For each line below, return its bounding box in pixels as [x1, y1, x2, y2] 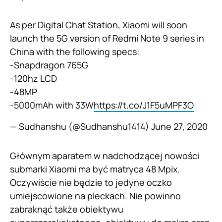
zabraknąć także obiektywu [10, 203, 123, 216]
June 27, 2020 [151, 120, 208, 133]
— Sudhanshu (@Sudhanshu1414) [10, 120, 151, 133]
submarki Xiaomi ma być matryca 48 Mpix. [10, 163, 180, 175]
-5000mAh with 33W [10, 99, 94, 111]
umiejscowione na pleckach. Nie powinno [10, 190, 181, 202]
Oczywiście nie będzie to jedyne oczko [10, 176, 172, 189]
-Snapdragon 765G [10, 59, 88, 71]
